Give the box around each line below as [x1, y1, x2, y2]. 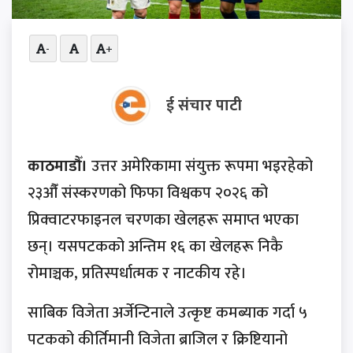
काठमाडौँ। [28, 153, 87, 180]
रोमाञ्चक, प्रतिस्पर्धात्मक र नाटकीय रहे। [28, 260, 247, 288]
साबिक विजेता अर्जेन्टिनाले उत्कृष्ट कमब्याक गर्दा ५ [28, 299, 307, 327]
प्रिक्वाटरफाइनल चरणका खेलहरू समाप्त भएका [28, 206, 299, 234]
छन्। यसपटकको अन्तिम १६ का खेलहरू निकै [28, 233, 283, 261]
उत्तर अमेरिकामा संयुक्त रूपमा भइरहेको [87, 153, 313, 180]
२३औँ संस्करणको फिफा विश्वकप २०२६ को [28, 180, 268, 207]
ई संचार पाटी [166, 92, 242, 120]
